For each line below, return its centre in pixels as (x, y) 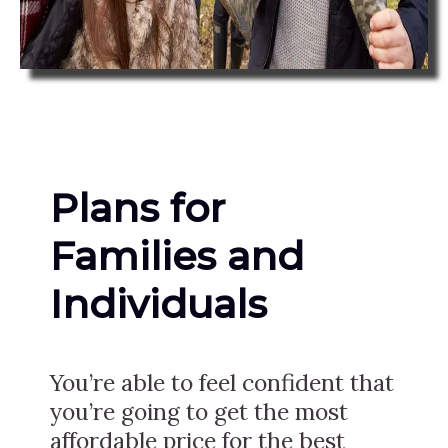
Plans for (137, 208)
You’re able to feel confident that (222, 382)
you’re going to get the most (199, 411)
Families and (177, 256)
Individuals (158, 304)
